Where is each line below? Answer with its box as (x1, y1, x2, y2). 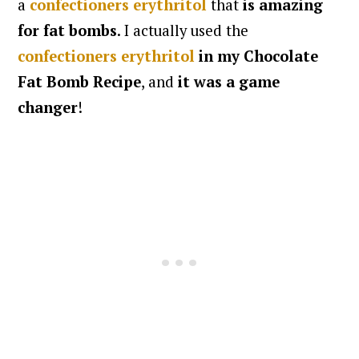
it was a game (178, 71, 280, 91)
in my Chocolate (199, 46, 319, 66)
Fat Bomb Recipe (18, 71, 142, 91)
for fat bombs (18, 20, 118, 40)
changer (18, 97, 79, 117)
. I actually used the (117, 20, 249, 40)
